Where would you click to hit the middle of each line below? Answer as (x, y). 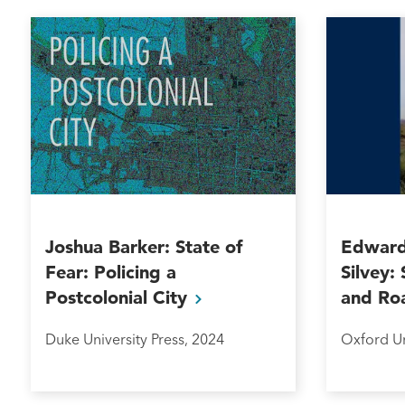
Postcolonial (99, 298)
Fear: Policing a (111, 273)
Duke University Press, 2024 (135, 339)
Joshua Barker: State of (144, 247)
